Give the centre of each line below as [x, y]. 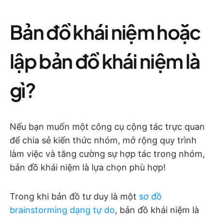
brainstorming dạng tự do [62, 210]
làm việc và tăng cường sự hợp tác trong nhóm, [107, 154]
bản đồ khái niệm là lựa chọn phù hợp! [88, 167]
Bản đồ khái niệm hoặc [105, 31]
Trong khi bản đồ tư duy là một [74, 196]
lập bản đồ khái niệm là [105, 61]
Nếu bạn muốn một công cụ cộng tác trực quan [107, 126]
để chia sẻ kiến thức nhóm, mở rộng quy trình [103, 140]
